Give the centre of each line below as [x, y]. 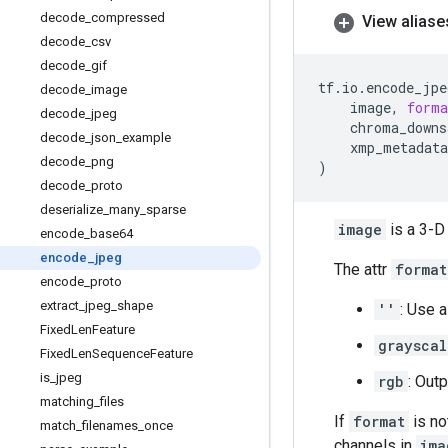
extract [59, 305]
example [146, 137]
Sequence [121, 353]
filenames [110, 425]
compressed [128, 17]
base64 [111, 233]
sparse [166, 209]
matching [67, 401]
